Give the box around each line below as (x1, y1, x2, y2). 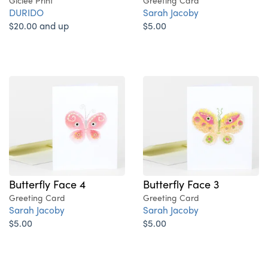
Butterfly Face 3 (143, 176, 219, 192)
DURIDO (9, 5, 44, 20)
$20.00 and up (9, 19, 69, 33)
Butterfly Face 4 (9, 176, 86, 192)
